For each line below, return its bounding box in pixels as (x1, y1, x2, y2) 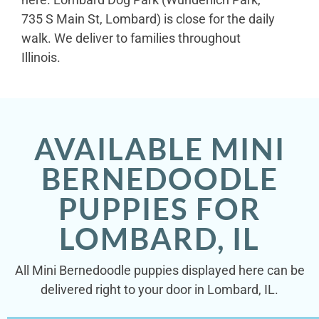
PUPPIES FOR (58, 191, 261, 227)
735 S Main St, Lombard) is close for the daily (21, 11, 275, 26)
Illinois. (21, 49, 61, 65)
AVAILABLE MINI (33, 131, 286, 167)
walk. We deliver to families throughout (21, 30, 241, 46)
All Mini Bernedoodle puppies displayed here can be (14, 263, 305, 278)
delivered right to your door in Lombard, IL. (41, 282, 278, 298)
